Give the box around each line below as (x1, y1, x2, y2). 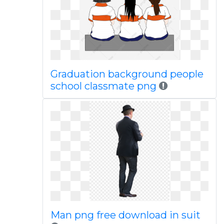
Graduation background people (50, 68, 203, 80)
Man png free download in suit (50, 209, 200, 221)
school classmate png (50, 80, 159, 92)
